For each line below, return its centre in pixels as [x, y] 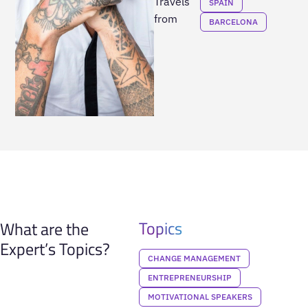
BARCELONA [234, 21]
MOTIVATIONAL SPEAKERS [200, 296]
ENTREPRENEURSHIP [189, 277]
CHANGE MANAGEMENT [194, 258]
